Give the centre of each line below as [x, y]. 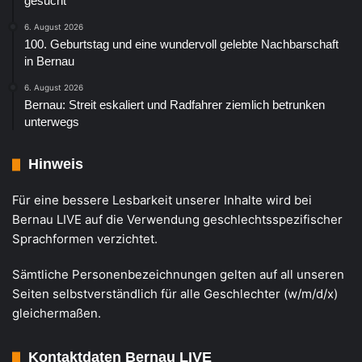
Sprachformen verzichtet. [85, 239]
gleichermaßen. [57, 314]
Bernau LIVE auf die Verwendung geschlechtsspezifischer [177, 220]
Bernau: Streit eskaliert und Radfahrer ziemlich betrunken [175, 105]
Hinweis [56, 164]
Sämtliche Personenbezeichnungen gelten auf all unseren [178, 275]
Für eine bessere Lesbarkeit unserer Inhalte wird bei [162, 200]
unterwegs [52, 122]
